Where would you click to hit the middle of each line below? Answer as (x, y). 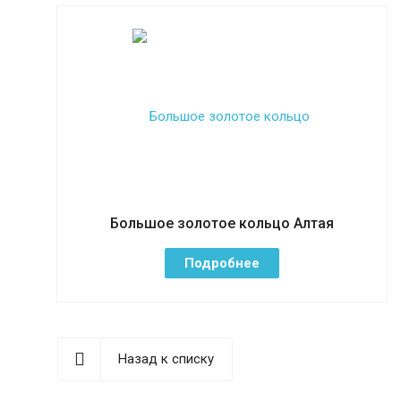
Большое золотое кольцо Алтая (222, 223)
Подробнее (222, 263)
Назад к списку (166, 358)
